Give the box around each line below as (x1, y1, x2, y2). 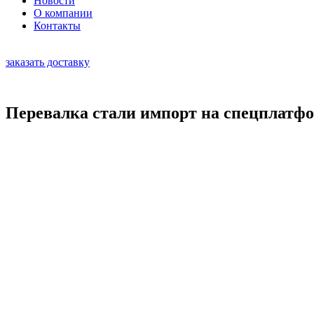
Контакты (34, 20, 81, 32)
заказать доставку (6, 56, 90, 68)
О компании (34, 7, 93, 19)
